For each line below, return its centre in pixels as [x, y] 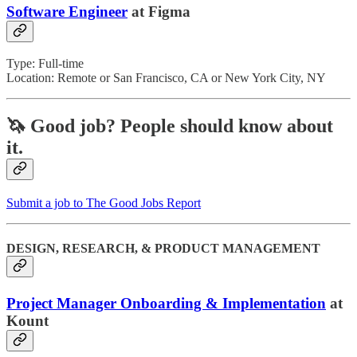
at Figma [159, 11]
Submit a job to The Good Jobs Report [104, 203]
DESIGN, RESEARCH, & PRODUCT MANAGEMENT [163, 249]
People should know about [224, 126]
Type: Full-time [45, 64]
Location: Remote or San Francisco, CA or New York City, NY [166, 78]
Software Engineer [67, 11]
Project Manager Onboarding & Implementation [166, 303]
